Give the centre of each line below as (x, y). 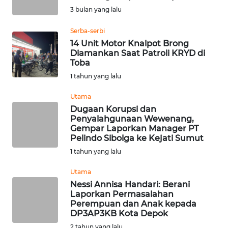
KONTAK (27, 75)
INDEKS (26, 38)
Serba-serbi (88, 31)
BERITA (25, 48)
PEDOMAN (30, 188)
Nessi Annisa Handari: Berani (130, 185)
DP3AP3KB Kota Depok (119, 214)
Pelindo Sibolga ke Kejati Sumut (137, 138)
